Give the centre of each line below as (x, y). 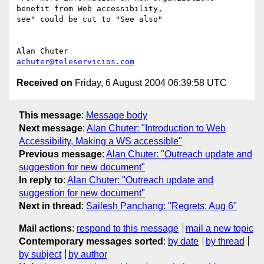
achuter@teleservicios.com (75, 62)
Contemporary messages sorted (91, 241)
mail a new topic (219, 228)
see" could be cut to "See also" (90, 19)
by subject (40, 254)
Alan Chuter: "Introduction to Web (156, 128)
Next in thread (50, 206)
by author (88, 254)
